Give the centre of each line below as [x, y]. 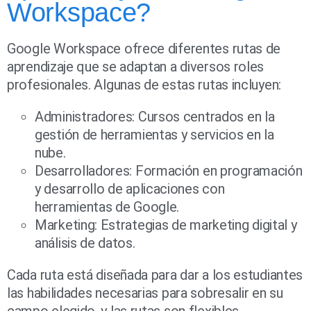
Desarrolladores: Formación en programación [169, 171]
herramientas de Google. [107, 207]
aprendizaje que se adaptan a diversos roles [136, 67]
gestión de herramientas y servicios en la [154, 135]
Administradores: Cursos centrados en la [155, 117]
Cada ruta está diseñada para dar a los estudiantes [155, 275]
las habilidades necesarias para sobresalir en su [145, 293]
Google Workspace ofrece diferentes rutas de [144, 49]
